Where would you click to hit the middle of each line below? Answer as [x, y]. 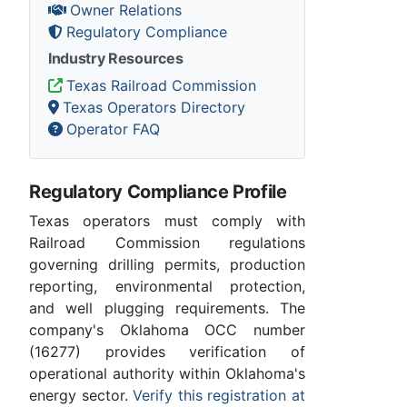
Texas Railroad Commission [161, 85]
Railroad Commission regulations [167, 242]
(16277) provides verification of [167, 351]
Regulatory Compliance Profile [158, 191]
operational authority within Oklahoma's [167, 373]
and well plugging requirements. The [167, 308]
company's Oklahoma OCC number [167, 329]
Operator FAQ [113, 129]
